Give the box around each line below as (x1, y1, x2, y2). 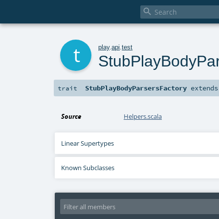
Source (61, 112, 82, 121)
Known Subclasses (61, 163, 115, 173)
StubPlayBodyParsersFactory (85, 84, 187, 93)
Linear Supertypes (61, 139, 114, 148)
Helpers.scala (124, 112, 162, 121)
